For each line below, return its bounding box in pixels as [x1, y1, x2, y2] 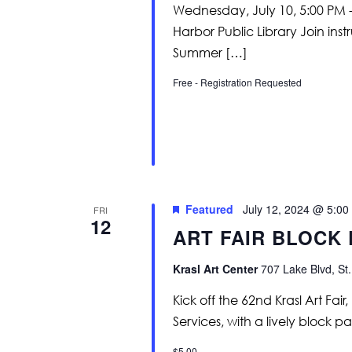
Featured [185, 200, 233, 217]
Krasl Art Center [172, 260, 261, 277]
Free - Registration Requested [172, 75, 302, 89]
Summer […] [172, 44, 247, 60]
